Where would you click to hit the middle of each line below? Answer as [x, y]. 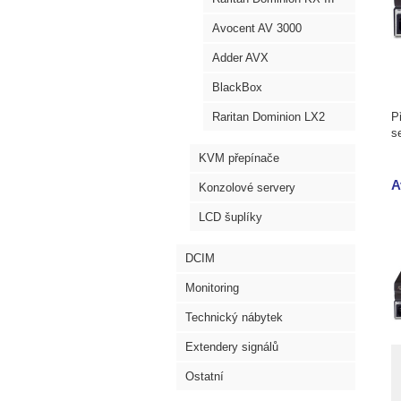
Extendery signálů [232, 347]
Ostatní [205, 376]
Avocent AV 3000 [257, 28]
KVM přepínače [239, 158]
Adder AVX [240, 58]
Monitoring [212, 288]
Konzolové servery [247, 188]
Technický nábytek [234, 317]
